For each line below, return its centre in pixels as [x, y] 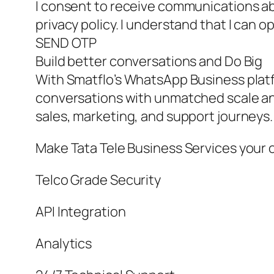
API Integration [81, 212]
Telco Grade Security [98, 180]
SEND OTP [66, 43]
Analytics [64, 244]
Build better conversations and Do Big [149, 61]
